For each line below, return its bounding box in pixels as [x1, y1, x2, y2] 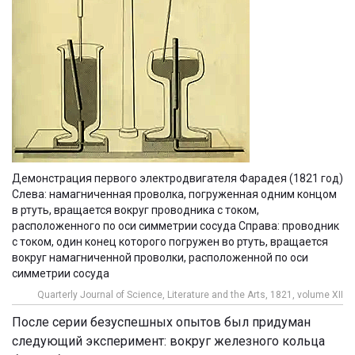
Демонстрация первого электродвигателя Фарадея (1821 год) [12, 171, 343, 185]
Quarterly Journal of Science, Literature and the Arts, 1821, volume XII [37, 288, 343, 300]
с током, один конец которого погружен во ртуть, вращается [12, 235, 328, 248]
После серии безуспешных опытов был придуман [12, 314, 311, 330]
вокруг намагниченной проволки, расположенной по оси [12, 250, 308, 264]
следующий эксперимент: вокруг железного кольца [12, 333, 325, 349]
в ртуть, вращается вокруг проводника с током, [12, 203, 259, 216]
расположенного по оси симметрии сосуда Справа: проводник [12, 219, 339, 232]
